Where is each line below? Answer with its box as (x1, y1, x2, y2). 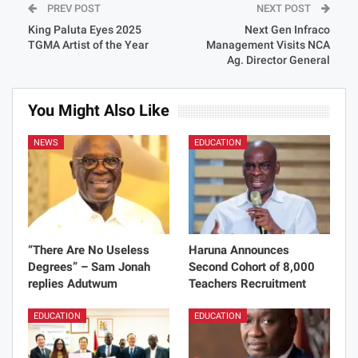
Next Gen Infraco (245, 23, 330, 37)
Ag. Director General (227, 54, 330, 67)
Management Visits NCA (206, 38, 330, 52)
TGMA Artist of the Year (28, 38, 149, 52)
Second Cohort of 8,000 (189, 260, 315, 275)
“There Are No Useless (28, 243, 149, 258)
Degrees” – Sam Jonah (28, 260, 150, 275)
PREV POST (45, 2, 101, 15)
